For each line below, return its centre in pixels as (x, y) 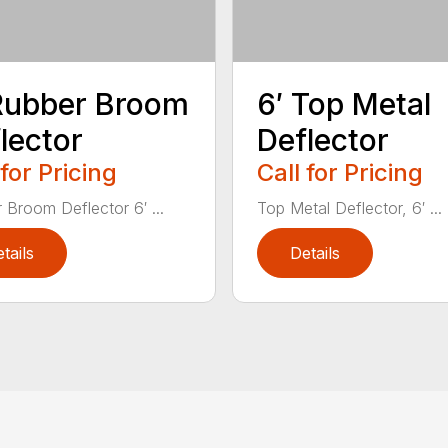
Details (314, 253)
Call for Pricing (339, 173)
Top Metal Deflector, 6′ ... (349, 208)
